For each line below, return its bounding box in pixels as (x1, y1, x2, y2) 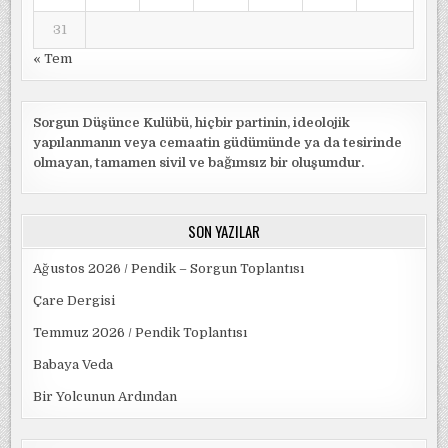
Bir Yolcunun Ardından (33, 389, 178, 405)
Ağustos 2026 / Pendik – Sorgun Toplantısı (33, 261, 305, 277)
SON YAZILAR (188, 220, 260, 243)
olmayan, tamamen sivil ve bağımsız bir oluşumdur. (33, 155, 365, 171)
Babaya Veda (33, 357, 114, 373)
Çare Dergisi (33, 293, 116, 309)
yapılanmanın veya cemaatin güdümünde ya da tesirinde (33, 135, 403, 151)
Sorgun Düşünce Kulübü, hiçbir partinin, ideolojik (33, 115, 351, 131)
